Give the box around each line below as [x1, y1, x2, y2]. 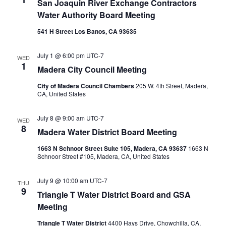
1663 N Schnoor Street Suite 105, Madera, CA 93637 [37, 144, 188, 153]
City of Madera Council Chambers [37, 81, 136, 90]
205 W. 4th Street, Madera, [135, 81, 208, 90]
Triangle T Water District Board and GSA [37, 189, 191, 200]
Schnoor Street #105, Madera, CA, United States [37, 152, 169, 160]
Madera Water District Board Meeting [37, 126, 177, 138]
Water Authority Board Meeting [37, 9, 155, 21]
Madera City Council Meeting [37, 64, 147, 75]
